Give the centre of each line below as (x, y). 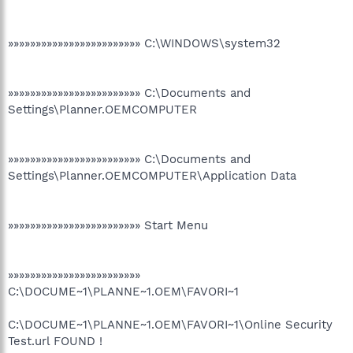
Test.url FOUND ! (55, 341)
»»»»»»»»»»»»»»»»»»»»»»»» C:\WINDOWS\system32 (144, 43)
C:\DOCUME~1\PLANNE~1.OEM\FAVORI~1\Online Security (170, 324)
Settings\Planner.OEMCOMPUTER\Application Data (152, 175)
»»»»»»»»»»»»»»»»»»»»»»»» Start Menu (108, 225)
